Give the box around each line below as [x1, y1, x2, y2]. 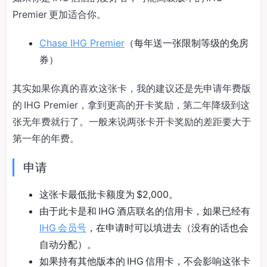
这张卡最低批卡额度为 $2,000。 [39, 188, 178, 200]
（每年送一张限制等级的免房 [125, 36, 249, 49]
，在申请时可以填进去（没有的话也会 [86, 221, 249, 234]
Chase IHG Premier [39, 36, 125, 49]
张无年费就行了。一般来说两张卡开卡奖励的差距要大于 [13, 115, 251, 128]
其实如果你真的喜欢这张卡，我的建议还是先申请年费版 [13, 82, 251, 94]
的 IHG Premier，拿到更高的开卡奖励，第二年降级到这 [13, 98, 250, 111]
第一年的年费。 [13, 132, 79, 144]
